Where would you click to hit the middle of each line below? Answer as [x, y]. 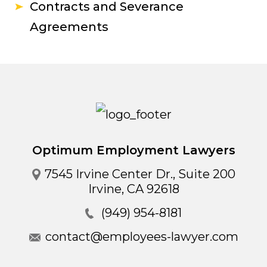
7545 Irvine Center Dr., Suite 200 [140, 174]
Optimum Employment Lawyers [133, 150]
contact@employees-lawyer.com [142, 237]
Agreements [69, 27]
